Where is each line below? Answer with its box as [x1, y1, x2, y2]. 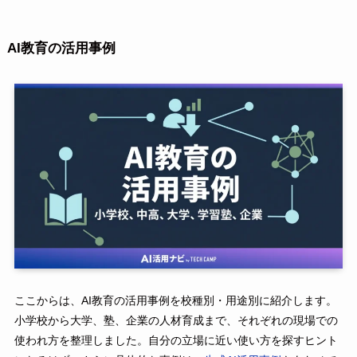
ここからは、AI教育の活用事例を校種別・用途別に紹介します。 [14, 294, 337, 308]
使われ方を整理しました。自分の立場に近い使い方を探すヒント [14, 334, 338, 347]
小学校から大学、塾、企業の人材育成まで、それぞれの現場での [14, 314, 338, 328]
